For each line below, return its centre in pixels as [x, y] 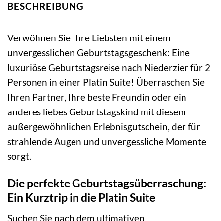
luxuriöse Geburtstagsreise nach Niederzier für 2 [109, 68]
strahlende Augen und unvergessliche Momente [107, 142]
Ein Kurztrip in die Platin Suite [81, 198]
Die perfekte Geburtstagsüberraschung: [107, 183]
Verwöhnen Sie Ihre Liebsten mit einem [89, 38]
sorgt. [19, 156]
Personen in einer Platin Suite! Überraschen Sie [106, 82]
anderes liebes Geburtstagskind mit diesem [97, 112]
